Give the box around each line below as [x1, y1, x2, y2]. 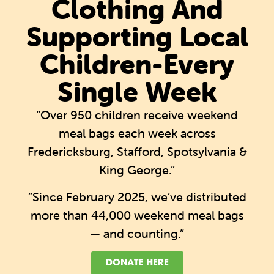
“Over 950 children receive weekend [36, 106, 238, 122]
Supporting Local [26, 20, 248, 53]
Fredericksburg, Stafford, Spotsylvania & [27, 143, 247, 159]
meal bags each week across [58, 125, 216, 141]
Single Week [57, 75, 217, 108]
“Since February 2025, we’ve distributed [28, 189, 246, 205]
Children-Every [40, 47, 234, 81]
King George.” [99, 161, 175, 177]
